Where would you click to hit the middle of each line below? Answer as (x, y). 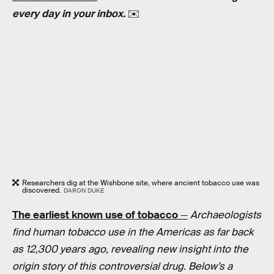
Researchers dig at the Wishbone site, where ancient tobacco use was (141, 183)
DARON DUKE (83, 190)
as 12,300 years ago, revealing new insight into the (130, 250)
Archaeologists (226, 215)
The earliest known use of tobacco (95, 215)
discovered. (42, 190)
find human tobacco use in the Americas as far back (133, 232)
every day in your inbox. (70, 14)
